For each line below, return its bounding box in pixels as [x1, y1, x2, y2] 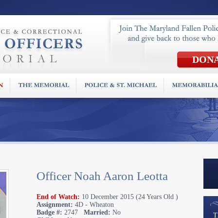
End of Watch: [36, 193, 80, 200]
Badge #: [36, 208, 62, 216]
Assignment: [36, 200, 73, 208]
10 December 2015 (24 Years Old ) [80, 193, 178, 200]
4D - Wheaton [73, 200, 114, 208]
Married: [84, 208, 110, 216]
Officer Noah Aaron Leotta [36, 169, 168, 182]
